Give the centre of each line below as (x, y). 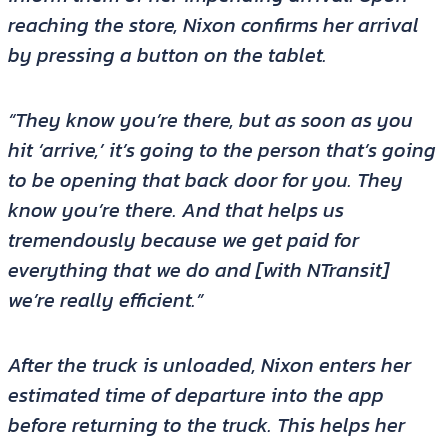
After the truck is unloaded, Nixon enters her (209, 365)
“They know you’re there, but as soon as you (210, 120)
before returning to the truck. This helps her (206, 425)
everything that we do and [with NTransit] (198, 270)
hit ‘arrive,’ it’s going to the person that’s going (221, 150)
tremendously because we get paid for (183, 240)
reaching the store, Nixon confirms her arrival (213, 25)
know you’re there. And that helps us (175, 210)
